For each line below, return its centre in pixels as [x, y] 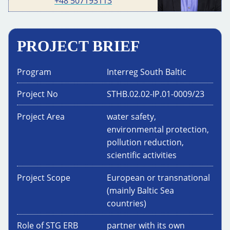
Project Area [41, 116]
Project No [37, 94]
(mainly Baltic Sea [140, 190]
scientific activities [142, 155]
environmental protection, [158, 129]
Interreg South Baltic [147, 72]
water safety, [131, 116]
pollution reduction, [145, 142]
